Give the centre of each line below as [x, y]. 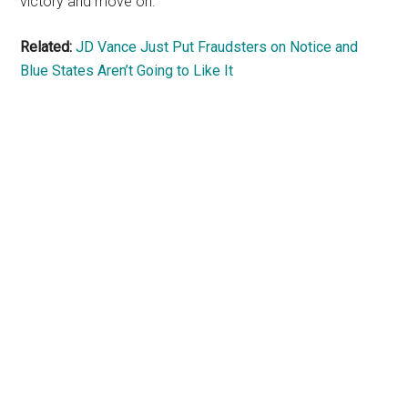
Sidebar [66, 207]
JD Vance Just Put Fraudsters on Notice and [217, 46]
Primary [71, 174]
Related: [46, 46]
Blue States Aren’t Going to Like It [127, 70]
